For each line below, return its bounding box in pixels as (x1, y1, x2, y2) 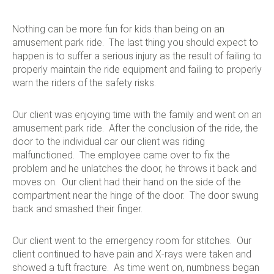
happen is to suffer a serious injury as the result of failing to (12, 50, 262, 62)
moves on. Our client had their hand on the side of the (12, 176, 241, 188)
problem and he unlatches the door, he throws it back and (12, 163, 257, 174)
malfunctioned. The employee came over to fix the (12, 149, 230, 161)
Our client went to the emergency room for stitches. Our (12, 235, 251, 246)
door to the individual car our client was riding (12, 136, 205, 147)
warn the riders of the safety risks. (12, 77, 156, 89)
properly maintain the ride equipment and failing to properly (12, 64, 262, 75)
